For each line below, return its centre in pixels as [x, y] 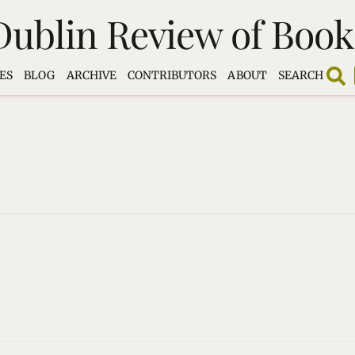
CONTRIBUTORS [172, 76]
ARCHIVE [91, 76]
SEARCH [301, 76]
